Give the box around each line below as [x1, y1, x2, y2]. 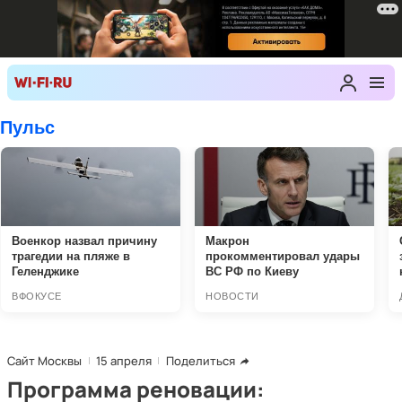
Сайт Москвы [7, 353, 82, 369]
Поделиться [166, 353, 235, 369]
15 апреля [96, 353, 152, 369]
